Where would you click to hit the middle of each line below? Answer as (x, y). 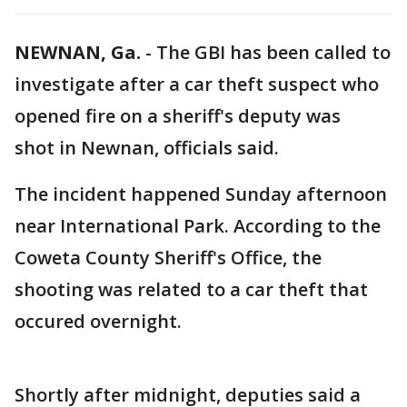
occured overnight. (98, 321)
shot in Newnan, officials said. (147, 148)
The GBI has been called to (273, 52)
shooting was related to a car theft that (191, 289)
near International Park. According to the (198, 226)
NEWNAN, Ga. (78, 52)
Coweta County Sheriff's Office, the (168, 258)
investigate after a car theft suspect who (197, 84)
